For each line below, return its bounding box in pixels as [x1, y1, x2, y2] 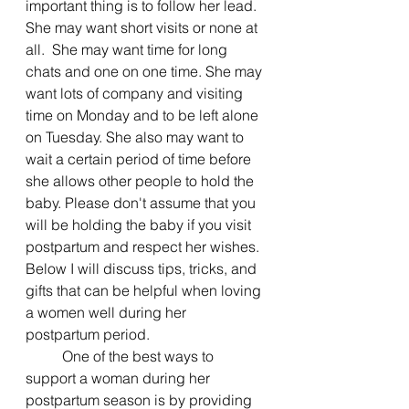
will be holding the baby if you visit [26, 215, 255, 234]
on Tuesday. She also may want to [26, 128, 247, 146]
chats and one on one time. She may [26, 62, 266, 80]
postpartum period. [26, 325, 153, 343]
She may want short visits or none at [26, 18, 261, 37]
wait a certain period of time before [26, 150, 255, 168]
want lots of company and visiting [26, 84, 246, 102]
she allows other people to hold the [26, 172, 257, 190]
